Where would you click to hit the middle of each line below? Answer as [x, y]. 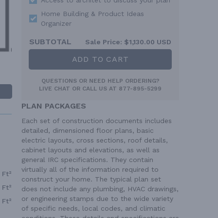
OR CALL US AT [94, 88]
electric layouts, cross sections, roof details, [95, 140]
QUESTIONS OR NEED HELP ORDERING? [100, 81]
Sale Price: [104, 42]
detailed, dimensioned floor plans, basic [88, 130]
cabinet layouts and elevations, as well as [91, 150]
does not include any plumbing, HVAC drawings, [100, 189]
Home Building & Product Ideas [92, 13]
